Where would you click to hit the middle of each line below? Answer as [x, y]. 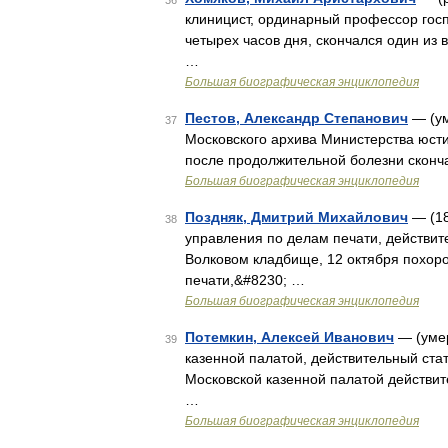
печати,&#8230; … [245, 280]
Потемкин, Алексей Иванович [289, 337]
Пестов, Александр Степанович [296, 118]
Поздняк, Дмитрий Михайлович [296, 217]
